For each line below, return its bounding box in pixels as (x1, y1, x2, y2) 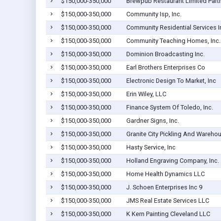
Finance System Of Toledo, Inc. (126, 104, 213, 111)
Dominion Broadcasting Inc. (126, 50, 205, 58)
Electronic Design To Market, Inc (126, 77, 216, 85)
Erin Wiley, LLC (126, 90, 166, 98)
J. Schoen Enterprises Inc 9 (126, 184, 202, 191)
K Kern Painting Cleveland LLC (126, 210, 210, 218)
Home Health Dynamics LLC (126, 170, 205, 178)
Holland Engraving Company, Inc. (126, 157, 219, 165)
